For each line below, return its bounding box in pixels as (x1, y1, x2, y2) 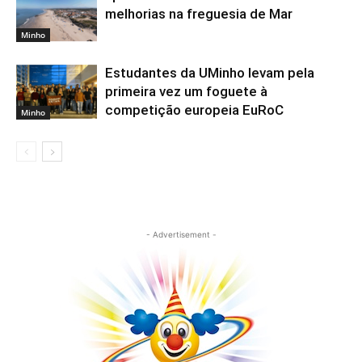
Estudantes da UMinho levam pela (105, 65, 314, 81)
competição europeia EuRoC (105, 102, 284, 118)
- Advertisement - (145, 229, 217, 239)
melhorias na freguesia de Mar (105, 6, 293, 22)
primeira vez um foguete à (105, 83, 267, 99)
